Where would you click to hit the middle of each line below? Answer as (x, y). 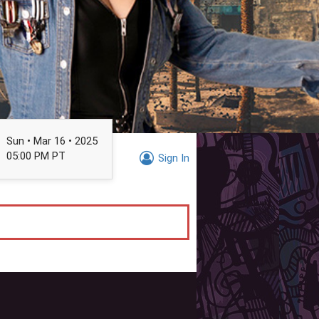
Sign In (173, 158)
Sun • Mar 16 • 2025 (52, 141)
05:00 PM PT (36, 156)
